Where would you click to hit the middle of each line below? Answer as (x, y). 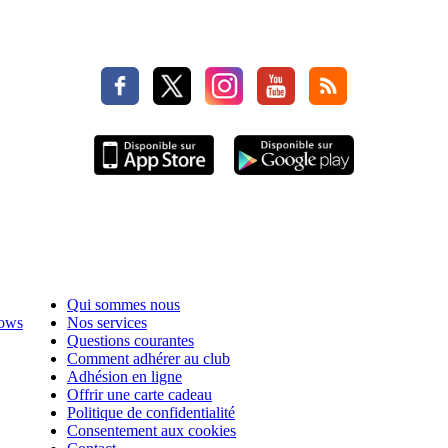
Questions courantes (130, 341)
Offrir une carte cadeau (139, 395)
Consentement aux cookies (151, 431)
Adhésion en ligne (124, 377)
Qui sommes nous (123, 305)
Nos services (107, 323)
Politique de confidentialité (151, 413)
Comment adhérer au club (148, 359)
